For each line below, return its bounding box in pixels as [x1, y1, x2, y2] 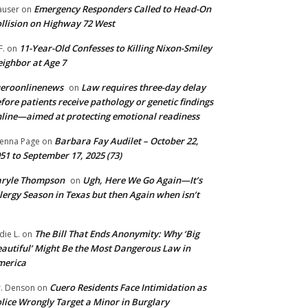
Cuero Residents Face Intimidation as [49, 281, 206, 294]
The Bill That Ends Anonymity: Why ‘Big [34, 228, 199, 241]
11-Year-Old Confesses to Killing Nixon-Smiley [19, 42, 212, 55]
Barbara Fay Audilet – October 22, [54, 135, 199, 148]
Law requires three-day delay [81, 81, 206, 94]
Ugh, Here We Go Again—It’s [82, 174, 202, 187]
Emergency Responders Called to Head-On [34, 3, 211, 16]
